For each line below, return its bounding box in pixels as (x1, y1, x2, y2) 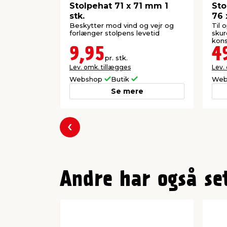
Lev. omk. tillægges (69, 63, 131, 71)
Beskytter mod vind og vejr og (69, 21, 174, 30)
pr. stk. (105, 54, 128, 62)
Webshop (69, 75, 104, 84)
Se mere (110, 87, 143, 96)
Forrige (69, 128, 99, 138)
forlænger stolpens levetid (69, 29, 160, 37)
